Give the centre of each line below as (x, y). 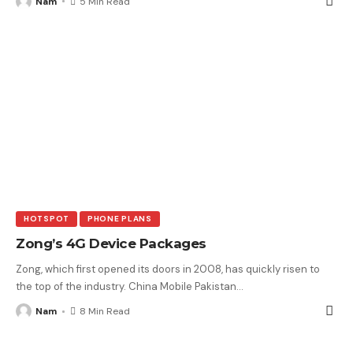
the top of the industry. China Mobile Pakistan (126, 287)
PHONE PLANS (119, 219)
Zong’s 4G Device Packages (111, 244)
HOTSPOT (46, 219)
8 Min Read (105, 312)
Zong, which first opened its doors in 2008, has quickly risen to (168, 269)
